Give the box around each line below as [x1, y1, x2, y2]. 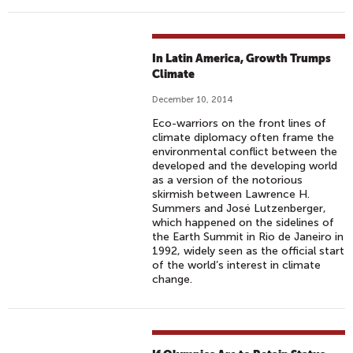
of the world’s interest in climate [152, 258, 321, 272]
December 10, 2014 [152, 95, 233, 105]
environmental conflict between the [152, 145, 338, 158]
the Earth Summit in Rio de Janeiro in [152, 230, 344, 243]
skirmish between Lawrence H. [152, 188, 310, 201]
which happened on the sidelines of [152, 216, 335, 229]
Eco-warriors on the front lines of [152, 117, 327, 130]
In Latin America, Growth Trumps [152, 52, 332, 65]
